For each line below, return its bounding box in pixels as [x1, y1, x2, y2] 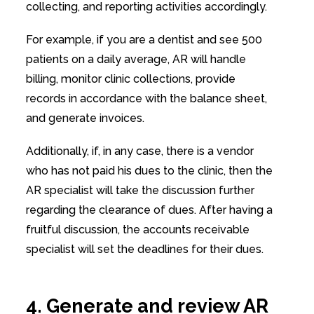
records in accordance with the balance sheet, [25, 92, 267, 106]
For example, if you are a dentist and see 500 [25, 33, 262, 47]
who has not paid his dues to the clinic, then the [25, 164, 273, 178]
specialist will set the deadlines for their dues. [25, 243, 264, 257]
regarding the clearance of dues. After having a [25, 203, 273, 217]
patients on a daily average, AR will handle [25, 53, 246, 67]
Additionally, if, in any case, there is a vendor [25, 144, 254, 158]
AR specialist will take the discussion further [25, 184, 254, 198]
